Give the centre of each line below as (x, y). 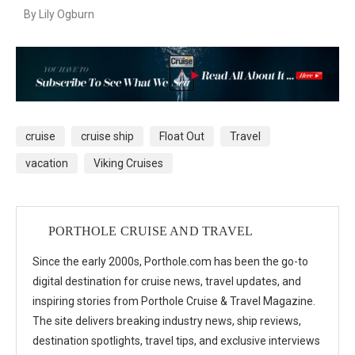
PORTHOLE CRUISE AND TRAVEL (151, 231)
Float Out (182, 136)
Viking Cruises (128, 163)
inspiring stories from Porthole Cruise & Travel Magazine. (174, 301)
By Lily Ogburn (60, 15)
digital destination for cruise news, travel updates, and (167, 281)
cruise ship (107, 136)
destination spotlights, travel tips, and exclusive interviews (176, 340)
